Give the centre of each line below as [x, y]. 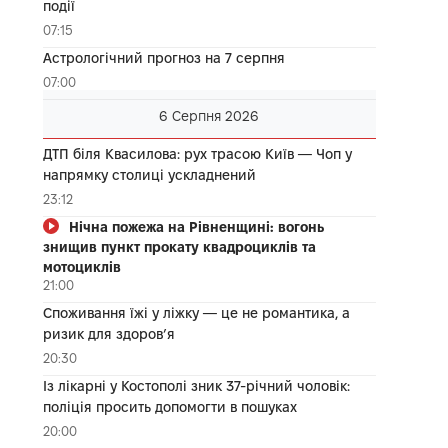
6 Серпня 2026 [209, 115]
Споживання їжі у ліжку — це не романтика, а [196, 312]
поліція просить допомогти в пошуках [169, 406]
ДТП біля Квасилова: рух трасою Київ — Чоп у [197, 153]
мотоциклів [81, 266]
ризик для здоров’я [108, 333]
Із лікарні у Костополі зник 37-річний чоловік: [196, 385]
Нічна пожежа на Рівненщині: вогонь [196, 226]
